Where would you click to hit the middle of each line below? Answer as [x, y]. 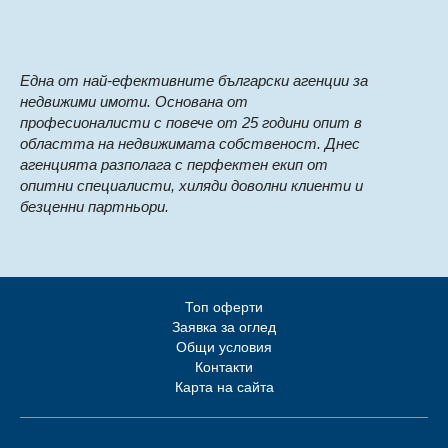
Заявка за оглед [224, 327]
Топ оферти [224, 307]
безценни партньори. [94, 207]
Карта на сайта [224, 387]
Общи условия [224, 347]
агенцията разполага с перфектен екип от [174, 165]
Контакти [224, 367]
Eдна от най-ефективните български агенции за [194, 81]
